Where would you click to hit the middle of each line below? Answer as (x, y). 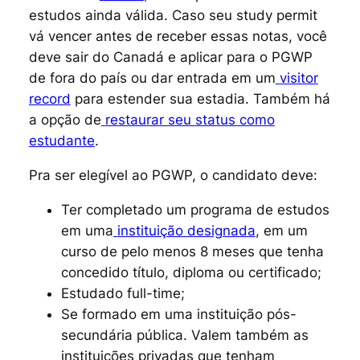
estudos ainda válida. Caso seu (132, 15)
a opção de (65, 119)
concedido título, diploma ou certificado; (191, 272)
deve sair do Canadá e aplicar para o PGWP (170, 57)
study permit (276, 15)
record (49, 98)
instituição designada (186, 230)
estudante (61, 140)
